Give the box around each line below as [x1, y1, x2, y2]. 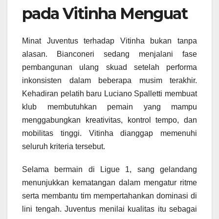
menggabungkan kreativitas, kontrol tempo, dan [22, 116, 197, 125]
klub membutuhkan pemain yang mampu [22, 103, 197, 111]
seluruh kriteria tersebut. [22, 142, 105, 151]
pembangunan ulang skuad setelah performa [22, 63, 197, 72]
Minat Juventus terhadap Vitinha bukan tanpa [22, 37, 197, 45]
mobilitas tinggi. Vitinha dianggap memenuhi [22, 129, 197, 138]
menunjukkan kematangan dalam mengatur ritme [22, 178, 197, 187]
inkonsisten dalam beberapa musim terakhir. [22, 76, 197, 85]
